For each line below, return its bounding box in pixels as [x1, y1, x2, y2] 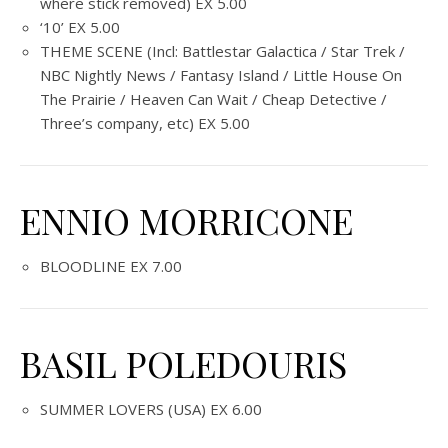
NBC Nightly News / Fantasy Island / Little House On [40, 65, 402, 85]
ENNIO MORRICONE [20, 196, 353, 244]
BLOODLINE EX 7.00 [40, 256, 182, 276]
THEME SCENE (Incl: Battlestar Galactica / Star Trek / [40, 41, 405, 61]
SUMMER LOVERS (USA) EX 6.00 [40, 399, 262, 419]
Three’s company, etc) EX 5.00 [40, 113, 250, 133]
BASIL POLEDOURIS [20, 339, 347, 387]
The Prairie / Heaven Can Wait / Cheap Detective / [40, 89, 387, 109]
